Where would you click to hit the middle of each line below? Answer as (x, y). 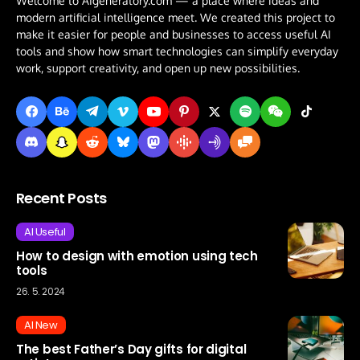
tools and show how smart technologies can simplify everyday (177, 51)
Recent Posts (61, 198)
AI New (41, 325)
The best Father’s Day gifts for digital (131, 349)
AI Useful (45, 231)
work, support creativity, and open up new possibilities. (158, 67)
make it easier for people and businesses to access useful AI (174, 34)
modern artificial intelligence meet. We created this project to (176, 17)
